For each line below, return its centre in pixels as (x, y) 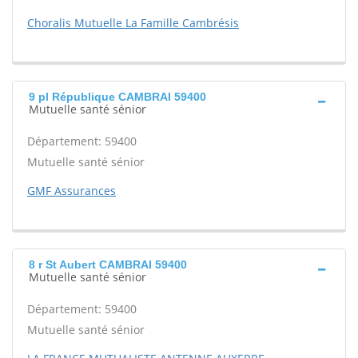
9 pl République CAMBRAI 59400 (117, 97)
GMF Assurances (72, 191)
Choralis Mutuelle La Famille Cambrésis (133, 23)
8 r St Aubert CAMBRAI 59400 (108, 265)
